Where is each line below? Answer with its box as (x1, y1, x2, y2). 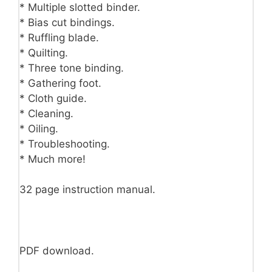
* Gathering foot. (19, 76, 101, 89)
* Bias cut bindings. (19, 16, 115, 29)
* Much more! (19, 152, 86, 165)
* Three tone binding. (19, 61, 124, 74)
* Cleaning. (19, 107, 73, 120)
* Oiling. (19, 122, 58, 135)
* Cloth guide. (19, 92, 87, 104)
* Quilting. (19, 46, 68, 59)
